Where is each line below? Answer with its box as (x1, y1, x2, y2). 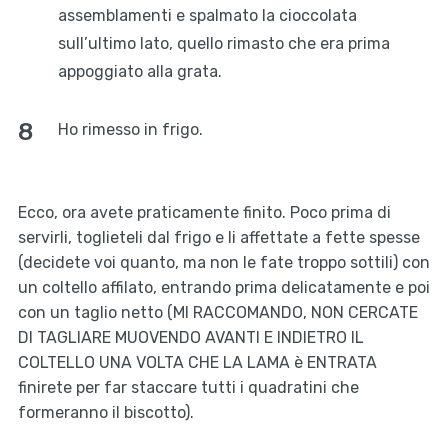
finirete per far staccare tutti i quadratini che (17, 378, 359, 398)
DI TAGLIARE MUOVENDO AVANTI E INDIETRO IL (17, 328, 364, 348)
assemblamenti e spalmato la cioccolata (57, 6, 357, 26)
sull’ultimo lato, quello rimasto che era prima (57, 34, 390, 54)
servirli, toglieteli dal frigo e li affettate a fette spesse (17, 228, 420, 248)
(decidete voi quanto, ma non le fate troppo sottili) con (17, 253, 430, 273)
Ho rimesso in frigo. (57, 120, 203, 140)
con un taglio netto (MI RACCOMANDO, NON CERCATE (17, 303, 418, 323)
